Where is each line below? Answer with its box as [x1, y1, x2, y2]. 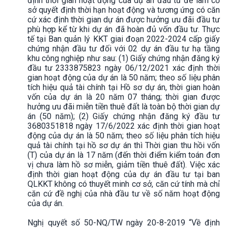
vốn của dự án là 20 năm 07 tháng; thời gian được [27, 92, 220, 102]
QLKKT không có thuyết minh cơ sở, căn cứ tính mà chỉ [27, 179, 220, 189]
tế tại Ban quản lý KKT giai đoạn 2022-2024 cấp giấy [27, 34, 220, 44]
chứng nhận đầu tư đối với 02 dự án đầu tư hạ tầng [27, 43, 220, 53]
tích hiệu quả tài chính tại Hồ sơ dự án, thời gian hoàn [27, 82, 220, 92]
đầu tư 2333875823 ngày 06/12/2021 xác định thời [27, 63, 220, 73]
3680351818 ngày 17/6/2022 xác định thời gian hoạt [27, 121, 220, 131]
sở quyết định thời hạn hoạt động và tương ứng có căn [27, 5, 220, 15]
